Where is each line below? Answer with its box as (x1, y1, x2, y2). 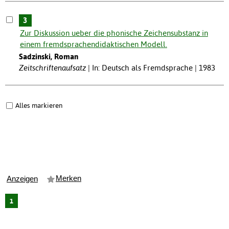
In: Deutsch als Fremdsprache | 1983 (91, 63, 215, 73)
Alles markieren (15, 101, 62, 110)
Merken (56, 174, 81, 183)
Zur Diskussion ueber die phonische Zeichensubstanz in (19, 29, 208, 38)
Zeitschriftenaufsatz (18, 63, 86, 73)
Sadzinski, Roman (18, 52, 78, 61)
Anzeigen (7, 175, 38, 184)
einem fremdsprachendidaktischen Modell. (19, 40, 167, 49)
